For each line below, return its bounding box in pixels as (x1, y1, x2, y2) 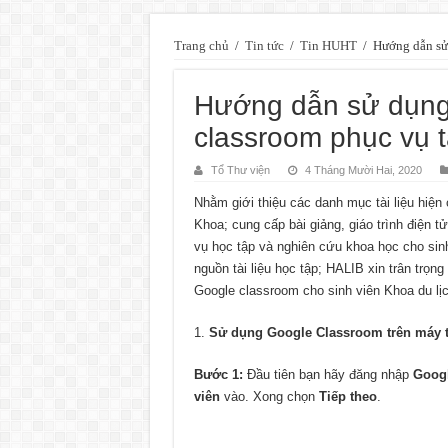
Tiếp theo (318, 388, 377, 404)
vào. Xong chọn (219, 388, 319, 404)
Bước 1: (193, 366, 243, 382)
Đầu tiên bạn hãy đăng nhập (242, 366, 413, 382)
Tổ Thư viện (210, 163, 270, 176)
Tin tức (244, 37, 284, 53)
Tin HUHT (299, 37, 357, 53)
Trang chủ (173, 37, 229, 53)
